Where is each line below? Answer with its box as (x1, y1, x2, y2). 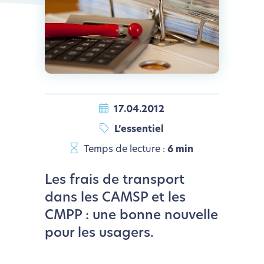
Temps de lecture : (81, 144, 168, 154)
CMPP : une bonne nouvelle (44, 209, 218, 223)
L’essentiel (112, 124, 164, 134)
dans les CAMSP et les (44, 191, 186, 205)
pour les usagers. (44, 226, 154, 240)
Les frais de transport (44, 173, 184, 187)
